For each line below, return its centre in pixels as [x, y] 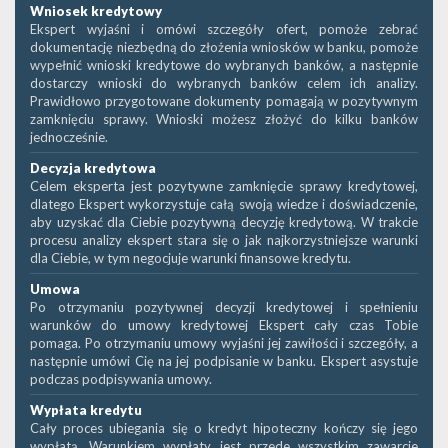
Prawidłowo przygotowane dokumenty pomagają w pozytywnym [224, 101]
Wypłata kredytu [86, 410]
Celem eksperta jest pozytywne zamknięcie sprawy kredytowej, [224, 186]
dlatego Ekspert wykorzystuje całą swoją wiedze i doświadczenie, [224, 204]
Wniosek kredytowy [96, 11]
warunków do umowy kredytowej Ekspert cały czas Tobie [224, 325]
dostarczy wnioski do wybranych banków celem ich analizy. [224, 83]
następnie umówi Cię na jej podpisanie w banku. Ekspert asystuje [224, 361]
